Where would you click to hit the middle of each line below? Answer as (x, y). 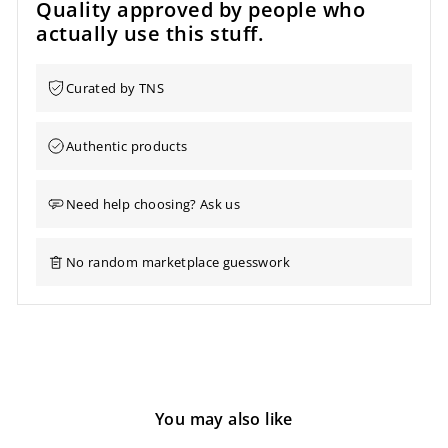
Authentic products (127, 146)
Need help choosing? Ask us (153, 204)
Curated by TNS (115, 88)
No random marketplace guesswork (178, 262)
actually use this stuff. (149, 34)
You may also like (224, 419)
